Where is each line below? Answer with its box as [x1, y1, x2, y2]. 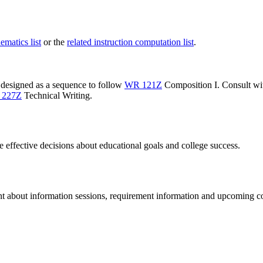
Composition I [162, 79, 217, 90]
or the [41, 37, 67, 48]
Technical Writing [22, 90, 90, 100]
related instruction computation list [67, 37, 194, 48]
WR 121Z [124, 79, 162, 90]
